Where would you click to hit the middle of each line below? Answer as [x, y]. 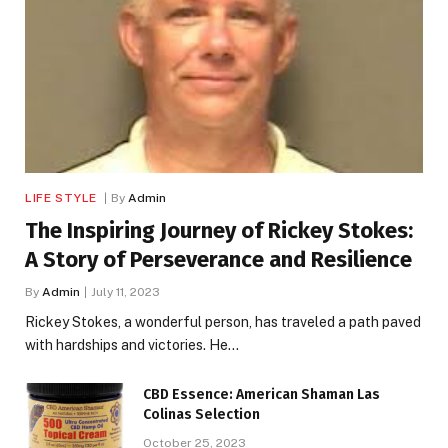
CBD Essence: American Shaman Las [261, 394]
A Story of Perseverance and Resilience [218, 259]
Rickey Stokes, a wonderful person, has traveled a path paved [223, 321]
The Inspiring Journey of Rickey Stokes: [219, 230]
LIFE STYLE [61, 197]
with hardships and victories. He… [132, 344]
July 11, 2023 [125, 291]
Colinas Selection [201, 414]
